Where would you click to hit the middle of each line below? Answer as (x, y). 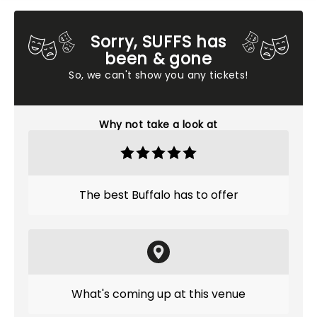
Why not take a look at (158, 125)
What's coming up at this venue (158, 294)
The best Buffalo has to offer (158, 195)
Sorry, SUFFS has (158, 42)
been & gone (158, 59)
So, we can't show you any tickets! (158, 75)
